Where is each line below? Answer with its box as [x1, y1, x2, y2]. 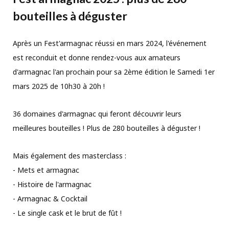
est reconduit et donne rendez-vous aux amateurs [13, 53, 180, 63]
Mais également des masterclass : [13, 151, 126, 161]
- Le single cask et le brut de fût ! [13, 208, 122, 218]
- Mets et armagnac [13, 165, 79, 175]
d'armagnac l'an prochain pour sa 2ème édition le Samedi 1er [13, 67, 215, 77]
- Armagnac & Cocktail [13, 194, 87, 204]
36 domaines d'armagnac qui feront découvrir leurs [13, 109, 181, 119]
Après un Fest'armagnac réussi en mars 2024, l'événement [13, 38, 207, 49]
